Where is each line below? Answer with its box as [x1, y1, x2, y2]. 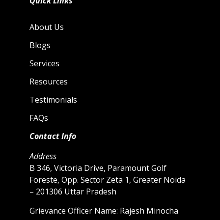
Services [29, 58, 59, 69]
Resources [29, 76, 68, 87]
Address [29, 151, 56, 162]
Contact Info [29, 131, 76, 142]
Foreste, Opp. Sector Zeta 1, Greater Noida [29, 174, 186, 186]
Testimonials [29, 94, 77, 106]
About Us [29, 22, 64, 33]
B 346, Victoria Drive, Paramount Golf [29, 163, 166, 174]
